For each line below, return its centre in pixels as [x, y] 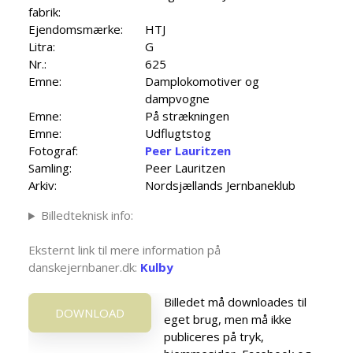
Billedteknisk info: [87, 216]
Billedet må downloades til [235, 302]
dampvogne [177, 99]
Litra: [42, 47]
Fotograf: [53, 151]
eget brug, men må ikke [228, 320]
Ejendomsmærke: [76, 30]
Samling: [50, 168]
